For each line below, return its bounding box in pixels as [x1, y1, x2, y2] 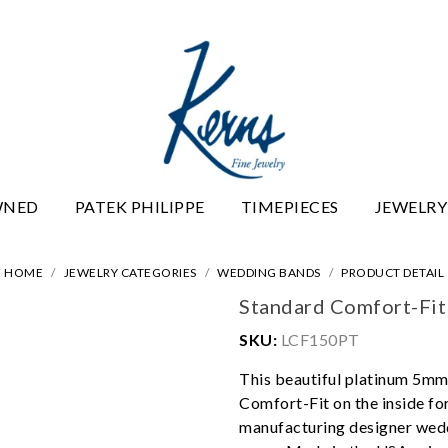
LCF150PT [277, 329, 360, 349]
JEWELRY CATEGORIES [63, 264, 197, 280]
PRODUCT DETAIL [341, 264, 444, 280]
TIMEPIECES [240, 196, 339, 216]
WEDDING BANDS [217, 264, 321, 280]
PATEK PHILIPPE [74, 196, 205, 216]
